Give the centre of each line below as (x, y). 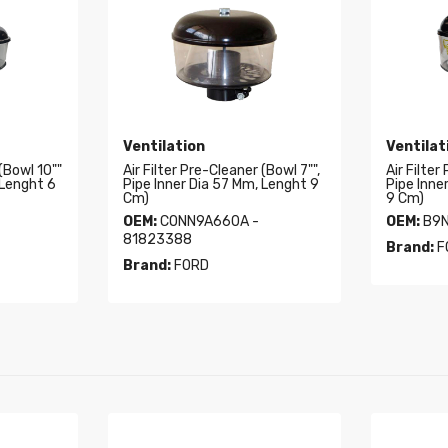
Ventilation (163, 147)
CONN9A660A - (207, 222)
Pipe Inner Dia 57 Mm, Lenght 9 (220, 185)
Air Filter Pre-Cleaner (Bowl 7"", (221, 171)
